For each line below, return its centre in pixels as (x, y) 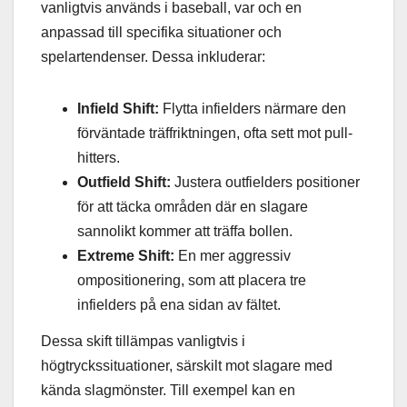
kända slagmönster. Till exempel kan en (168, 391)
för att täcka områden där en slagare (193, 207)
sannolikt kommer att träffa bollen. (185, 232)
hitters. (99, 158)
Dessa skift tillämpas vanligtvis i (143, 342)
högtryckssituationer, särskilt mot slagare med (187, 366)
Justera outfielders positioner (265, 183)
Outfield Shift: (124, 183)
